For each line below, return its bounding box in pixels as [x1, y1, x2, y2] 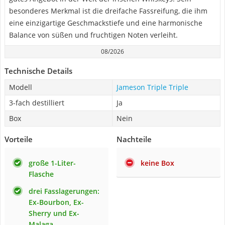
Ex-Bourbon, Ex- [29, 197, 84, 207]
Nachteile [117, 134, 152, 144]
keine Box [141, 158, 174, 168]
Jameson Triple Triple [117, 82, 188, 92]
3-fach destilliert [9, 98, 64, 107]
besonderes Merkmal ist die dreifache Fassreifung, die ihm [9, 6, 207, 16]
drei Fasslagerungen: [29, 186, 99, 196]
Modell [9, 82, 32, 92]
